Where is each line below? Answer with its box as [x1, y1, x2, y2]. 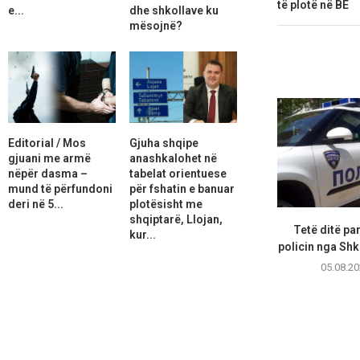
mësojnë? [129, 18, 182, 32]
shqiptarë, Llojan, [129, 212, 223, 226]
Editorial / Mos [8, 136, 86, 149]
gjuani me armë [8, 151, 91, 165]
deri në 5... [8, 197, 63, 211]
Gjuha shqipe [129, 136, 198, 149]
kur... [129, 227, 156, 241]
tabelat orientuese [129, 166, 227, 180]
